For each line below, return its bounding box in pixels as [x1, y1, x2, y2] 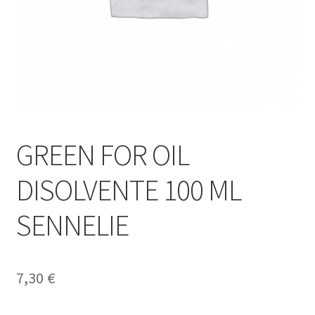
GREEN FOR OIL [15, 136, 189, 173]
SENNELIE [15, 206, 129, 243]
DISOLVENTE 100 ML [15, 171, 241, 208]
